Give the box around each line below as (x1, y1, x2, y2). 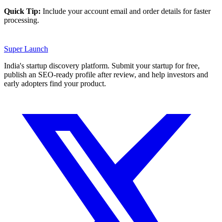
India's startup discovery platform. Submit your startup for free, (4, 61, 200, 70)
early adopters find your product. (4, 79, 106, 88)
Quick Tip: (4, 6, 41, 15)
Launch (24, 44, 48, 53)
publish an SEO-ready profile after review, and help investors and (4, 70, 208, 79)
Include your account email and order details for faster (41, 6, 211, 15)
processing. (4, 15, 39, 24)
